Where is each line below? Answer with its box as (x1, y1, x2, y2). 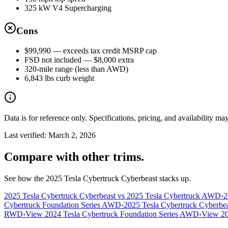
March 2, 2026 (48, 131, 96, 140)
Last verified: (4, 131, 48, 140)
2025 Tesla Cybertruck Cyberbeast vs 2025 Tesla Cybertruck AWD (4, 191, 221, 200)
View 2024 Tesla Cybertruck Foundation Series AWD (25, 210, 199, 218)
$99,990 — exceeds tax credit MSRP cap (24, 46, 157, 55)
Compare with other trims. (4, 150, 144, 164)
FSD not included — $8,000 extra (24, 55, 134, 65)
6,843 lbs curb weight (24, 74, 94, 83)
